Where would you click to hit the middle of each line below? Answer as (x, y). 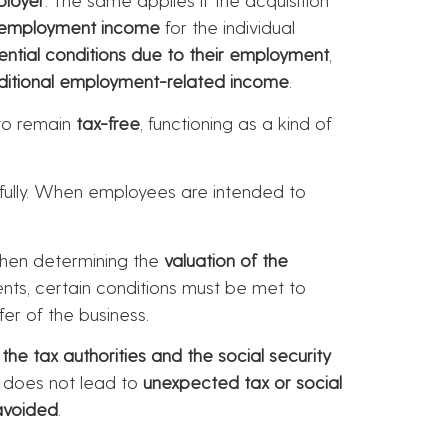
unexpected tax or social (242, 382)
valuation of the (226, 259)
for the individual (227, 27)
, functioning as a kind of (236, 122)
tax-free (108, 122)
